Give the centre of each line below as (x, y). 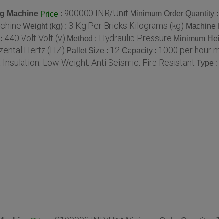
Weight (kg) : (46, 26)
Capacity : (140, 51)
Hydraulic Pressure (135, 38)
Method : (83, 39)
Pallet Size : (88, 51)
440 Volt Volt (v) (35, 38)
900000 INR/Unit (96, 13)
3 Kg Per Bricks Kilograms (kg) (126, 26)
